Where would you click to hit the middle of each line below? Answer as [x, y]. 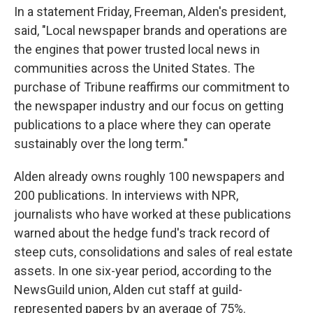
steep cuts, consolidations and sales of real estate [153, 252]
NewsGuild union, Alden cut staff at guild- [128, 290]
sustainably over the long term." [101, 144]
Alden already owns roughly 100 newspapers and [149, 176]
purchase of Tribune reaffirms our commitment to [152, 87]
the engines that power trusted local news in [137, 49]
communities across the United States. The [134, 68]
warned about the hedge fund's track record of [142, 233]
